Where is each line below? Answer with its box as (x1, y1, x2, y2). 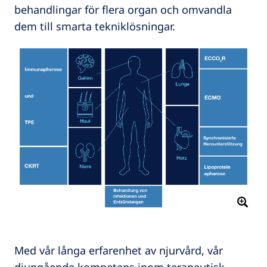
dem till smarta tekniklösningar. (14, 19, 175, 34)
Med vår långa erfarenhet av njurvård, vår (14, 243, 223, 258)
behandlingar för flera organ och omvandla (14, 2, 232, 17)
